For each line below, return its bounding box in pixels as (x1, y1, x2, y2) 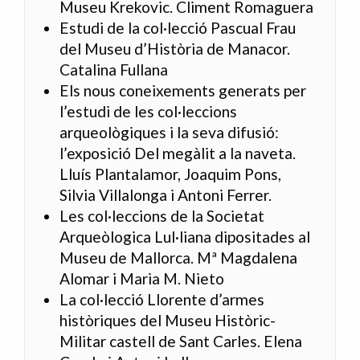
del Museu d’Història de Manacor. (59, 39, 291, 59)
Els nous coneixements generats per (59, 81, 307, 100)
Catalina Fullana (59, 60, 169, 80)
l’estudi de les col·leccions (59, 102, 238, 121)
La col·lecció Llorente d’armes (59, 290, 265, 309)
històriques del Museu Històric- (59, 311, 276, 330)
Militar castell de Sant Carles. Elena (59, 332, 303, 351)
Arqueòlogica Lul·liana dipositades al (59, 227, 311, 247)
